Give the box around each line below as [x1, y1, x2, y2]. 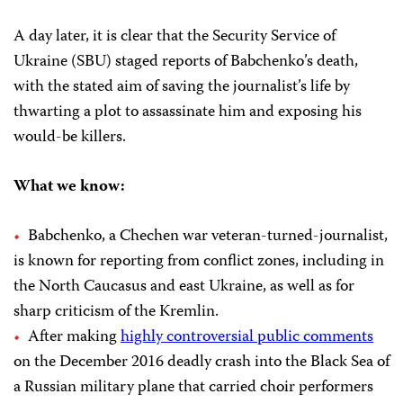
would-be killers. [13, 124, 126, 152]
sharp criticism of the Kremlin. [13, 299, 219, 327]
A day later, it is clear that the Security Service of [13, 23, 336, 51]
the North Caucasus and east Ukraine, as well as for [13, 273, 354, 301]
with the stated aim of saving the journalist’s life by [13, 74, 350, 102]
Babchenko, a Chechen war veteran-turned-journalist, [28, 223, 388, 251]
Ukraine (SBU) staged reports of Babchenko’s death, [13, 49, 358, 76]
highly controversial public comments [121, 324, 373, 352]
